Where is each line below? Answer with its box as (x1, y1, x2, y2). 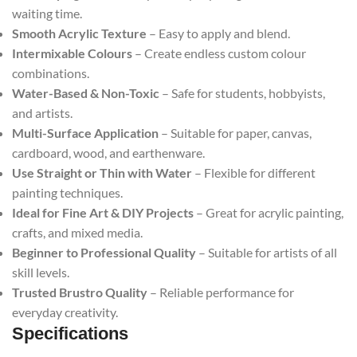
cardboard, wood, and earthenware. (12, 145, 205, 161)
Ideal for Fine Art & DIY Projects (12, 205, 194, 221)
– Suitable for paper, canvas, (159, 125, 312, 141)
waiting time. (12, 6, 82, 22)
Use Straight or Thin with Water (12, 165, 192, 181)
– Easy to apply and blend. (147, 25, 290, 41)
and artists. (12, 105, 73, 121)
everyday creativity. (12, 304, 118, 320)
